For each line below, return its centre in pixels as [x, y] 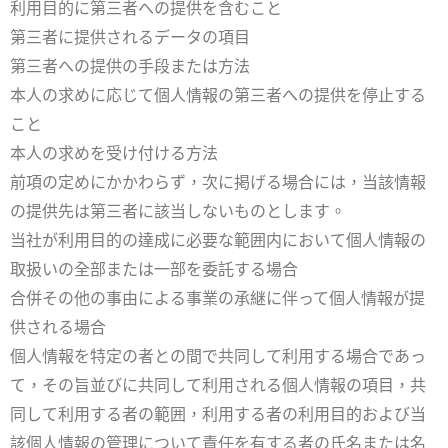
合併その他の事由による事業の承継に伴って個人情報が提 [217, 299]
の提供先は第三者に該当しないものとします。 [178, 212]
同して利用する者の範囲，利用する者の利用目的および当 [218, 415]
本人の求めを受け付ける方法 [114, 154]
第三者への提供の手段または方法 [130, 67]
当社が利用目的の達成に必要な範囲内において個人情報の [218, 241]
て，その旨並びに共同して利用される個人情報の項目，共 [218, 386]
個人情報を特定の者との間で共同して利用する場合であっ [218, 357]
